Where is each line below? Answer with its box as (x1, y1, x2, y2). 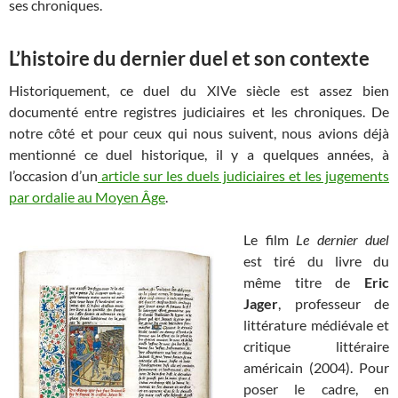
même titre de (243, 274, 364, 291)
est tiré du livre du (243, 252, 389, 270)
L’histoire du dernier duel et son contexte (9, 46, 370, 71)
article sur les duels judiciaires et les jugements (98, 167, 389, 185)
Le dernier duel (296, 231, 389, 249)
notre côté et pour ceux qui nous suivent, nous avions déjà (9, 124, 389, 142)
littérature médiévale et (243, 316, 389, 334)
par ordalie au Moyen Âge (9, 188, 165, 206)
